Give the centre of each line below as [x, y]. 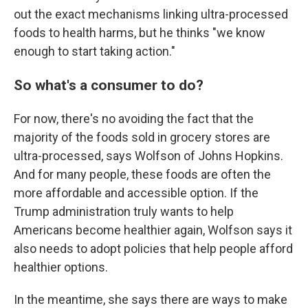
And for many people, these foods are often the [142, 174]
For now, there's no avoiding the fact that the [134, 119]
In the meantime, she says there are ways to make [151, 299]
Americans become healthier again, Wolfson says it [153, 230]
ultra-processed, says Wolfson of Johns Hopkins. [148, 156]
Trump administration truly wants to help [124, 211]
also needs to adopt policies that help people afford [153, 249]
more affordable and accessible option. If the [136, 193]
